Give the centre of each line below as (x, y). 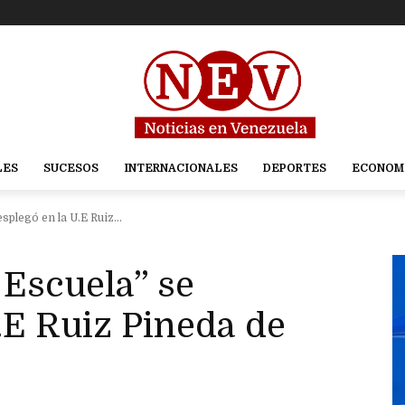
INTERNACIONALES (180, 169)
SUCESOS (71, 169)
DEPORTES (294, 169)
